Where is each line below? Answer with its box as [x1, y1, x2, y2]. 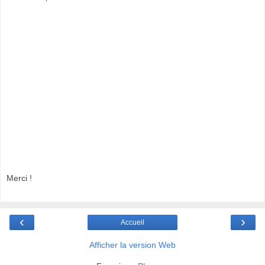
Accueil [121, 218, 144, 227]
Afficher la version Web [89, 240, 176, 250]
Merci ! [7, 173, 32, 183]
